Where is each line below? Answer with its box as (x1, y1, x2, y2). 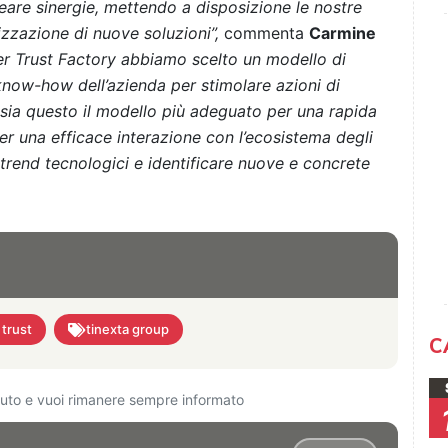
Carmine (309, 23, 376, 44)
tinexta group (86, 321, 169, 338)
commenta (219, 23, 309, 44)
